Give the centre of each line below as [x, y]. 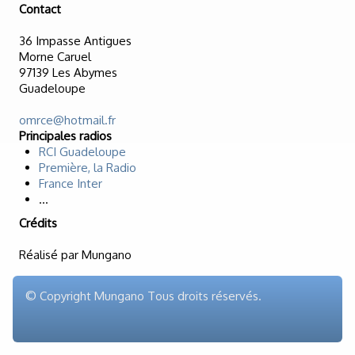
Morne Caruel [55, 57]
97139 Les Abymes [68, 73]
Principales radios [65, 136]
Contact [40, 10]
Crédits [38, 223]
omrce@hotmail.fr [67, 120]
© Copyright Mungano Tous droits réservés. [143, 296]
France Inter [71, 184]
